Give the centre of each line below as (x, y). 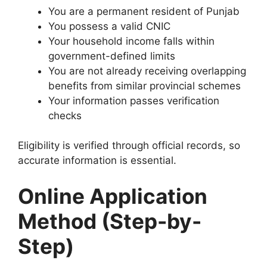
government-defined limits (112, 56)
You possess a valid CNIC (109, 26)
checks (65, 115)
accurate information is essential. (97, 161)
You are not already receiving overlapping (147, 71)
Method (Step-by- (110, 221)
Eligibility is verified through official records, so (129, 146)
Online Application (113, 196)
